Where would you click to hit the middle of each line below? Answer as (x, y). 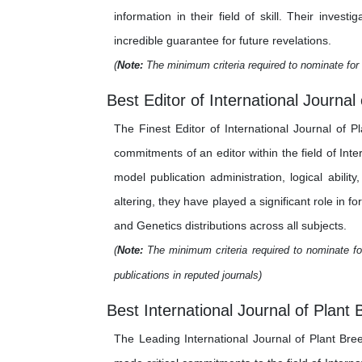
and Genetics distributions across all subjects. (230, 225)
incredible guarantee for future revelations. (223, 40)
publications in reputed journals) (188, 275)
